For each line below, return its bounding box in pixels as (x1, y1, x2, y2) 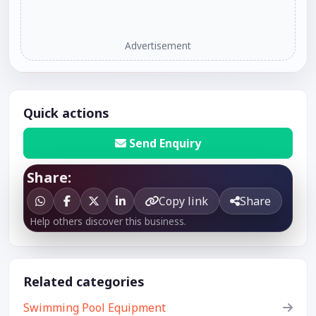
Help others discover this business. (30, 214, 186, 229)
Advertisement (125, 38, 191, 52)
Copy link (159, 193, 209, 209)
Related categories (23, 273, 145, 291)
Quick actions (23, 104, 109, 121)
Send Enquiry (129, 135, 201, 152)
